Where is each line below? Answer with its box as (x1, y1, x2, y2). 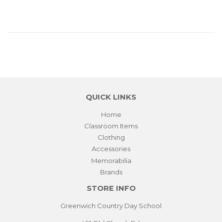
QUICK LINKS (86, 92, 136, 102)
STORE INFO (86, 183, 136, 193)
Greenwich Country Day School (60, 201, 162, 210)
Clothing (97, 133, 125, 142)
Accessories (92, 145, 130, 153)
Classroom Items (84, 121, 138, 130)
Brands (100, 167, 122, 176)
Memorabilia (91, 156, 131, 165)
